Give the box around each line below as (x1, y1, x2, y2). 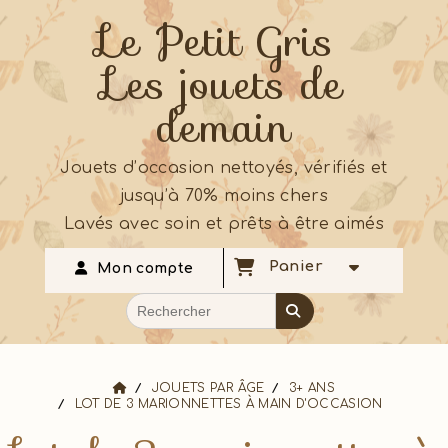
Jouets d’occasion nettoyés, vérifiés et (60, 159, 388, 177)
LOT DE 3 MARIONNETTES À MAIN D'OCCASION (74, 397, 388, 411)
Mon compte (96, 261, 194, 276)
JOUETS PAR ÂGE (151, 381, 265, 395)
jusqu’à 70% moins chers (119, 187, 329, 205)
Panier (268, 258, 332, 276)
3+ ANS (288, 381, 335, 395)
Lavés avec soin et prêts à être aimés (63, 215, 385, 233)
